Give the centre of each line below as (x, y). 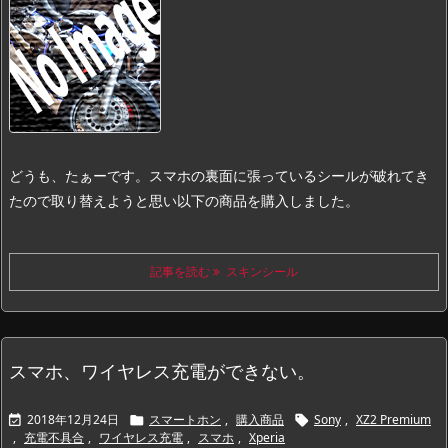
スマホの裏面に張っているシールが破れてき (289, 175)
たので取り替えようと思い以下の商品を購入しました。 (184, 200)
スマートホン (185, 419)
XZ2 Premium (393, 419)
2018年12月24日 (73, 419)
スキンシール (259, 271)
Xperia (267, 437)
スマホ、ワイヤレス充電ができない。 (162, 370)
